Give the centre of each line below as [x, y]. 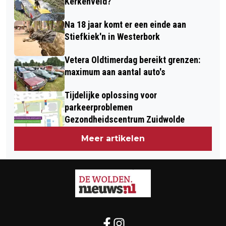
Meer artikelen [113, 138]
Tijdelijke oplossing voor [111, 95]
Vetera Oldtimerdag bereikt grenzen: [132, 60]
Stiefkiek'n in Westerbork [112, 36]
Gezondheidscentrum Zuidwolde [125, 119]
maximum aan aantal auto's [115, 72]
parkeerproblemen [99, 107]
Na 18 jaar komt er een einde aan [125, 24]
